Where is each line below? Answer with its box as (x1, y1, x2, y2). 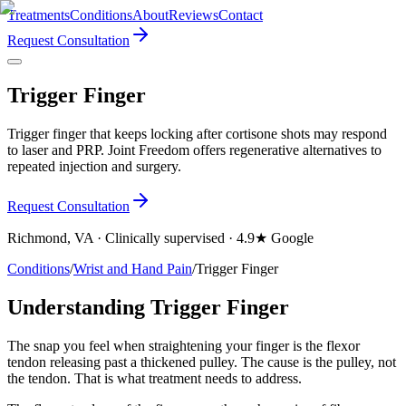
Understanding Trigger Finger (7, 295, 289, 319)
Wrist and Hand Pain (73, 260, 192, 276)
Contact (218, 7, 263, 23)
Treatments (7, 7, 70, 23)
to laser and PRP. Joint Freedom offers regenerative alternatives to (7, 141, 382, 158)
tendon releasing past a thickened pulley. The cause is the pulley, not (7, 353, 396, 370)
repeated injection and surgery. (7, 158, 181, 174)
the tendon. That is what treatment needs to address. (7, 370, 302, 386)
